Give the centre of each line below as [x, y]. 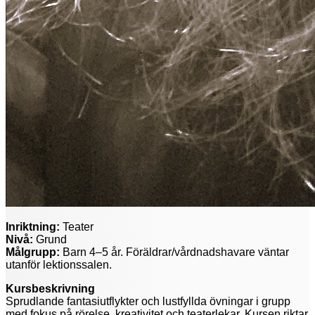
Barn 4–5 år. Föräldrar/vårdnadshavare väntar [174, 252]
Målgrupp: [33, 252]
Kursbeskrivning [50, 288]
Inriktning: [33, 226]
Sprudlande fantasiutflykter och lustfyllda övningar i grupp [148, 301]
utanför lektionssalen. [60, 264]
